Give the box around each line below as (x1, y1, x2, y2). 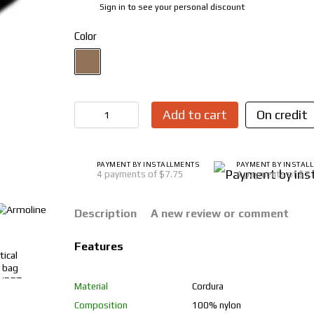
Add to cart (162, 107, 227, 122)
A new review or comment (150, 207, 289, 220)
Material (74, 281, 108, 292)
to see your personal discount (125, 1, 245, 12)
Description (74, 207, 137, 220)
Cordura (191, 281, 224, 292)
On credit (256, 107, 308, 122)
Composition (74, 300, 128, 310)
